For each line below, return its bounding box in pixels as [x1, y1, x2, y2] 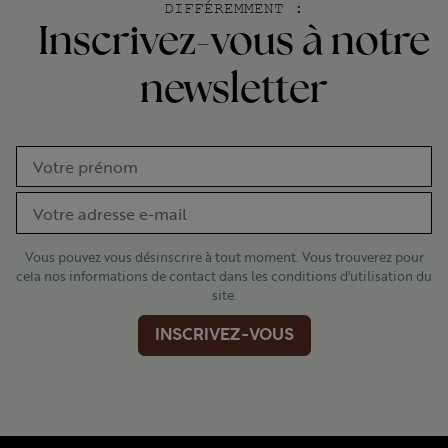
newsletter [140, 72, 328, 113]
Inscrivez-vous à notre [38, 24, 430, 65]
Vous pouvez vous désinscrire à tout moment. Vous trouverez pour [24, 246, 424, 267]
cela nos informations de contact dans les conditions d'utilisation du [16, 265, 432, 286]
